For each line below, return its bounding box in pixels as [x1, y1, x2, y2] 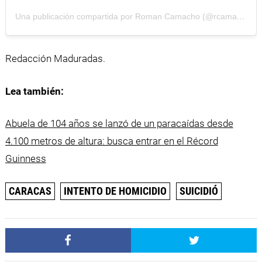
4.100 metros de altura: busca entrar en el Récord [5, 135, 218, 147]
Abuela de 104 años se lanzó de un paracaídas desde [5, 118, 233, 130]
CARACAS [8, 184, 51, 197]
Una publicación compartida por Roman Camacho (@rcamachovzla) [236, 11, 245, 21]
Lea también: [5, 85, 64, 97]
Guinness [5, 153, 46, 165]
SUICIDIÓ [179, 184, 218, 197]
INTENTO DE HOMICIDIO [64, 184, 167, 197]
